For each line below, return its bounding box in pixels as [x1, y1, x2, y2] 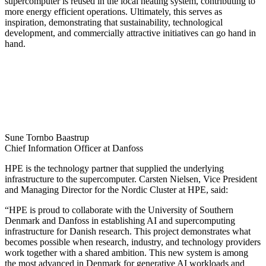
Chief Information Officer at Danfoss [5, 143, 143, 154]
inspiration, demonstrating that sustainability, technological [5, 17, 223, 28]
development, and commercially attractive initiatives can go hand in [5, 28, 256, 39]
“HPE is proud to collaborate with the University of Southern [5, 205, 233, 216]
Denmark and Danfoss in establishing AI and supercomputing [5, 216, 235, 226]
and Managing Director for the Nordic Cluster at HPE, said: [5, 185, 228, 195]
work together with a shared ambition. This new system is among [5, 248, 248, 258]
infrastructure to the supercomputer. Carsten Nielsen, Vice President [5, 174, 257, 185]
